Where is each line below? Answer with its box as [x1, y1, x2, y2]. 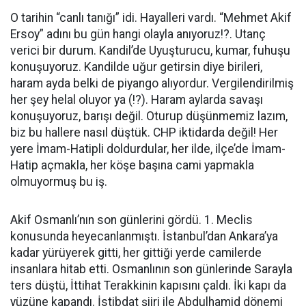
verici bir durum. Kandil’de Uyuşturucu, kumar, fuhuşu [10, 44, 290, 57]
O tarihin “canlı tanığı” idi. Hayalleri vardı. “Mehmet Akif [10, 11, 292, 25]
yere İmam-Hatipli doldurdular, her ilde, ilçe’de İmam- [10, 142, 286, 156]
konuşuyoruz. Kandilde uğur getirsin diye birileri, [10, 60, 262, 74]
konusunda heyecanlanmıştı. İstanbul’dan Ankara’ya [10, 229, 278, 243]
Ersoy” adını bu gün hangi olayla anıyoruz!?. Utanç [10, 27, 266, 41]
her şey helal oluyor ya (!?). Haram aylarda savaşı [10, 93, 263, 107]
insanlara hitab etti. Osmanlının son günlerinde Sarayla [10, 262, 292, 276]
